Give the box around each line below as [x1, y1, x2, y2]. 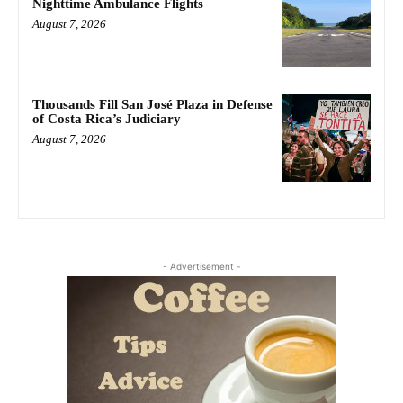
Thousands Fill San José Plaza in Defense [32, 96, 273, 112]
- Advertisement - [162, 260, 241, 272]
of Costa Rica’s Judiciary [32, 111, 181, 126]
